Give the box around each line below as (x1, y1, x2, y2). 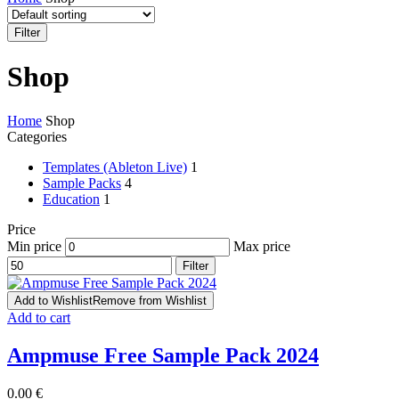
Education (43, 191, 100, 207)
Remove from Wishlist (93, 293, 207, 307)
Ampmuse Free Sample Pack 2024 (7, 343, 319, 367)
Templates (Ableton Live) (43, 159, 187, 175)
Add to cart (7, 309, 70, 325)
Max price (233, 238, 290, 254)
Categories (7, 128, 67, 144)
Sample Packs (43, 175, 121, 191)
